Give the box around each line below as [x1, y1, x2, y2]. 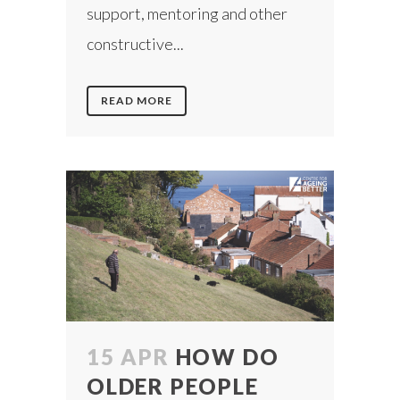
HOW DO [175, 343, 279, 370]
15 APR [87, 343, 170, 370]
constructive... [87, 34, 184, 54]
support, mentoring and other [87, 4, 287, 24]
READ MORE [101, 94, 172, 108]
